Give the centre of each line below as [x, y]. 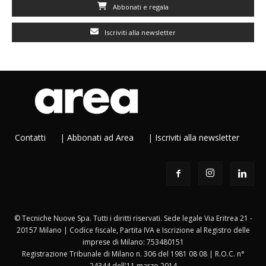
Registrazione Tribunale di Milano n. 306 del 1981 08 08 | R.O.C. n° [133, 254]
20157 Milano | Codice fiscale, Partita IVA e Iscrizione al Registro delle [133, 230]
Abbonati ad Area [100, 138]
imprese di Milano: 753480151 [133, 242]
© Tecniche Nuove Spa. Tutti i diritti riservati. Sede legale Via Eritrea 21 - [133, 218]
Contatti [30, 138]
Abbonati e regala [140, 7]
